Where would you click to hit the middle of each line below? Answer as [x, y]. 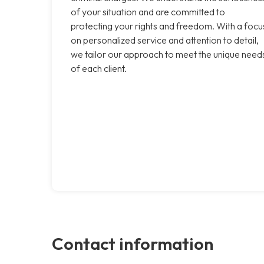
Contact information [133, 243]
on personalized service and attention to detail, [165, 40]
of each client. [99, 68]
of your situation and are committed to [148, 11]
